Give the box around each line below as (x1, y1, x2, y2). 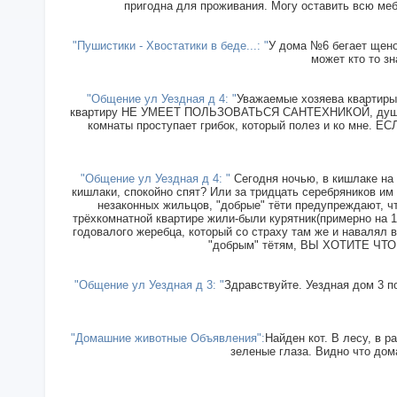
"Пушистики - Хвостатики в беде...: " (73, 38, 269, 52)
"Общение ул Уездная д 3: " (74, 277, 224, 292)
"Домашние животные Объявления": (70, 331, 265, 345)
